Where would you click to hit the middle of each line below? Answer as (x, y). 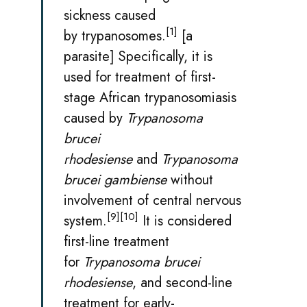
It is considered (185, 221)
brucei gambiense (115, 180)
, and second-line (182, 282)
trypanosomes (122, 36)
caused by (95, 118)
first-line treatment (116, 241)
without (190, 180)
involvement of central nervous (152, 200)
